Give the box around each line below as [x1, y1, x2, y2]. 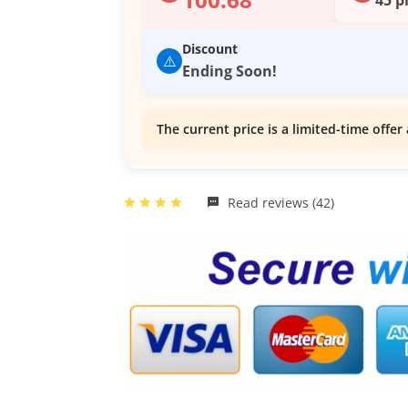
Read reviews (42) [224, 194, 334, 212]
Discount [182, 40, 238, 58]
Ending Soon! [182, 61, 277, 82]
